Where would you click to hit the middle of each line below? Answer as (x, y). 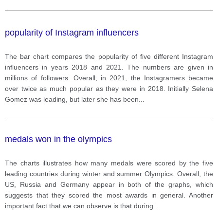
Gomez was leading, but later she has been (72, 99)
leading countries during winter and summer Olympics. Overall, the (109, 173)
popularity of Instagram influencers (72, 32)
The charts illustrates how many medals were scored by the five (109, 163)
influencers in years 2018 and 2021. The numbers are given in (109, 67)
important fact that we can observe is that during (79, 206)
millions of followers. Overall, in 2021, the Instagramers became (109, 78)
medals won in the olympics (58, 139)
